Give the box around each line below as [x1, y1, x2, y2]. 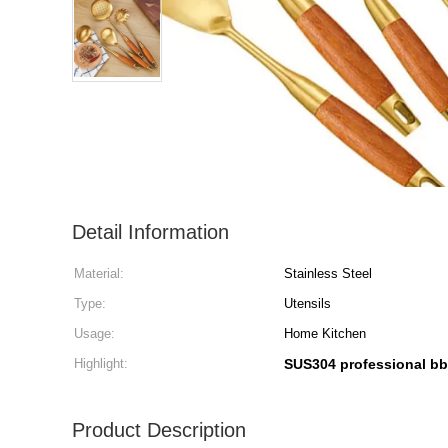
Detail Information [72, 221, 229, 243]
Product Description [72, 419, 246, 441]
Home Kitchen [284, 326, 366, 341]
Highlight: [74, 356, 128, 371]
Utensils [284, 296, 331, 311]
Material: [74, 266, 124, 281]
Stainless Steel [284, 266, 372, 281]
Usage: [74, 326, 115, 341]
